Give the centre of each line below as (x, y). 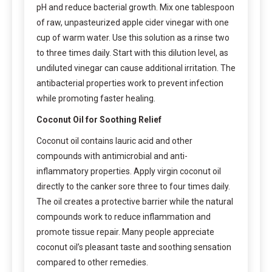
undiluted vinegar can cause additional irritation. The (136, 68)
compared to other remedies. (92, 262)
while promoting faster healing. (96, 98)
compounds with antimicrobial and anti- (112, 156)
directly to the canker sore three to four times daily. (133, 186)
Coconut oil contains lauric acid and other (114, 141)
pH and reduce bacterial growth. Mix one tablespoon (135, 7)
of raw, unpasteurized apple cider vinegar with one (133, 22)
